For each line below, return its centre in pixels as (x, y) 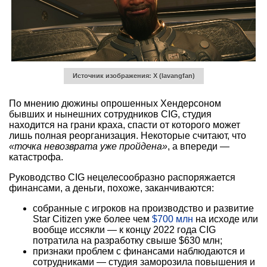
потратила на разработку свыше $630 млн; (128, 241)
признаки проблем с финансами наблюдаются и (139, 252)
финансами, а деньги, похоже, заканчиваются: (111, 188)
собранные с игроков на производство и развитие (143, 209)
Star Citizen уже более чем (92, 219)
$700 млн (173, 219)
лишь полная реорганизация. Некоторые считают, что (128, 136)
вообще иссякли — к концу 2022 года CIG (124, 230)
